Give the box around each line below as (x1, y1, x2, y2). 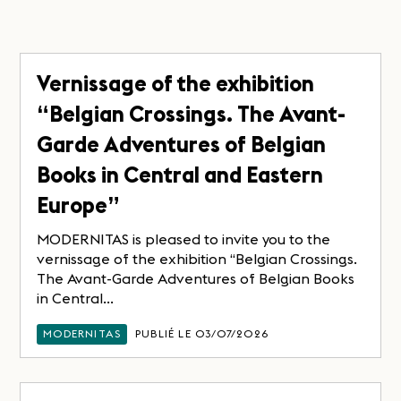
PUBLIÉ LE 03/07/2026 (135, 327, 269, 341)
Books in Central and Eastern (37, 161, 324, 190)
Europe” (37, 192, 121, 220)
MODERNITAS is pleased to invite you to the (37, 230, 331, 249)
